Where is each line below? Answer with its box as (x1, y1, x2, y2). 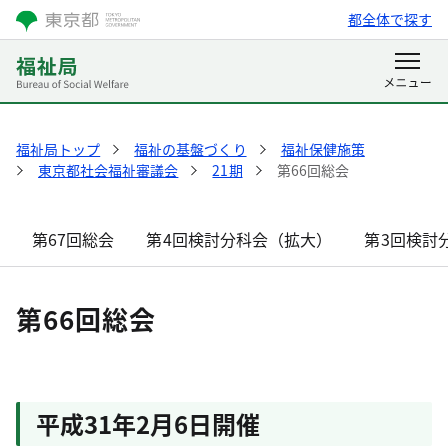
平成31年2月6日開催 (36, 406, 260, 441)
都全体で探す (347, 9, 432, 29)
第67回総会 (32, 227, 115, 251)
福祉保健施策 (280, 139, 365, 159)
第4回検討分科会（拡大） (146, 227, 333, 251)
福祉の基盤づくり (134, 139, 247, 159)
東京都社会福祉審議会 (38, 160, 179, 180)
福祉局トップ (16, 139, 101, 159)
